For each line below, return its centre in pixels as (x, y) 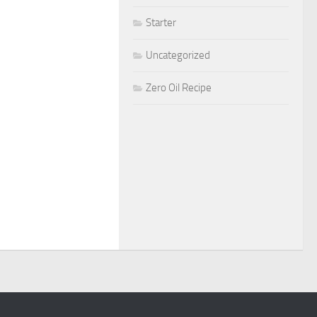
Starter (161, 23)
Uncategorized (178, 55)
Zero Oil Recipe (179, 88)
